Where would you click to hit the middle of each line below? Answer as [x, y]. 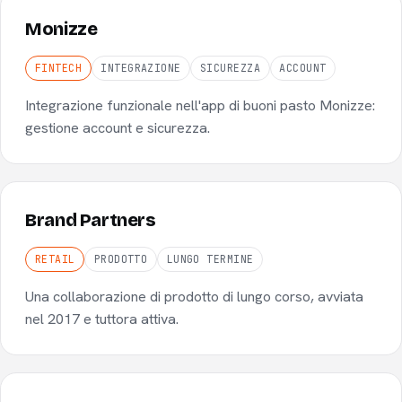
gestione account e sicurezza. [118, 127]
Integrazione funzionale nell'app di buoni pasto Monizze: [201, 105]
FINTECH [58, 68]
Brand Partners [91, 221]
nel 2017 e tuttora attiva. [102, 319]
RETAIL [55, 259]
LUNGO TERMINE [210, 259]
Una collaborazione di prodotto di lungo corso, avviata [195, 296]
